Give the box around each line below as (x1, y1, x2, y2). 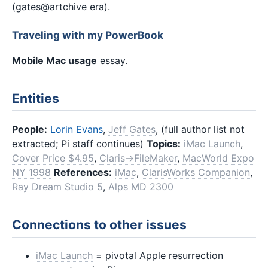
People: (12, 123, 47, 135)
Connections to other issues (12, 217, 187, 232)
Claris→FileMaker (99, 152, 177, 164)
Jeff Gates (108, 123, 156, 135)
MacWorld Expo (182, 152, 254, 164)
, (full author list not (156, 123, 245, 135)
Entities (12, 90, 59, 106)
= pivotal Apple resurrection (93, 249, 223, 262)
